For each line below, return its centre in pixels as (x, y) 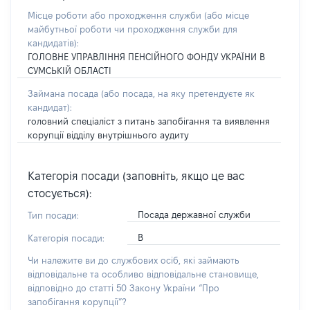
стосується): (60, 193)
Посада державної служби (194, 215)
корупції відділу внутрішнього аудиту (108, 135)
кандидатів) (52, 43)
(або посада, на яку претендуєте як (178, 93)
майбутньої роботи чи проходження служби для (133, 29)
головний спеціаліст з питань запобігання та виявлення (149, 121)
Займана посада (64, 93)
